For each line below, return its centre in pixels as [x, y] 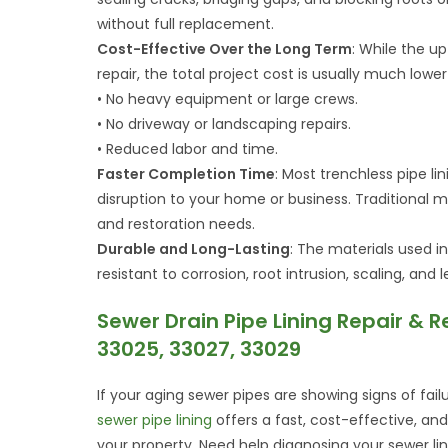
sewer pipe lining [155, 420]
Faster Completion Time [186, 174]
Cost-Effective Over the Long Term [225, 49]
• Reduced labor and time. [188, 149]
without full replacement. [186, 24]
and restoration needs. [176, 224]
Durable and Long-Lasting [194, 249]
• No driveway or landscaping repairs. [224, 124]
